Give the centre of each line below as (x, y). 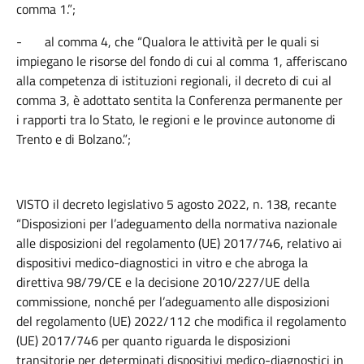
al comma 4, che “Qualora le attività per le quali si (182, 41)
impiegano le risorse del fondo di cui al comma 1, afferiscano (182, 61)
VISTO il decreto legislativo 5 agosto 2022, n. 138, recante (176, 204)
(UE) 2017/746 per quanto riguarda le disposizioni (154, 340)
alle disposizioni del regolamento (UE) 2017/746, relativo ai (179, 243)
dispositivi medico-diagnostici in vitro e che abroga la (162, 262)
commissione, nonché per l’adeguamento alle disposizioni (173, 301)
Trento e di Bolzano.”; (74, 139)
